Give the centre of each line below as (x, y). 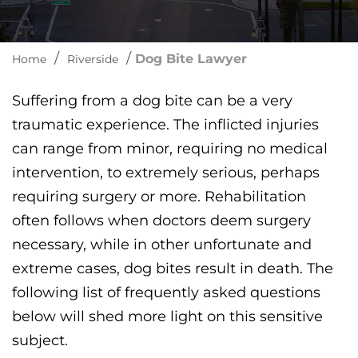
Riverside (93, 59)
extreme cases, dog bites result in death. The (173, 268)
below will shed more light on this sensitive (167, 316)
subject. (40, 340)
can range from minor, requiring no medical (170, 149)
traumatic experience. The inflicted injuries (165, 125)
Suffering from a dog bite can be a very (152, 101)
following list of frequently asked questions (166, 292)
